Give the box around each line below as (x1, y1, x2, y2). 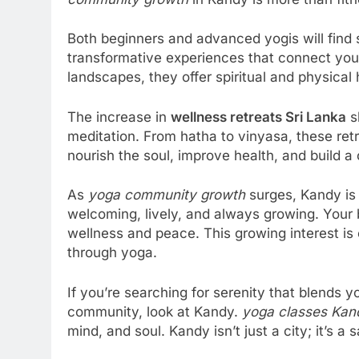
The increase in (67, 108, 171, 125)
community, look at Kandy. (67, 303, 242, 320)
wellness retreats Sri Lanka (171, 108, 346, 125)
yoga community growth (88, 187, 245, 204)
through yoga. (67, 244, 157, 261)
